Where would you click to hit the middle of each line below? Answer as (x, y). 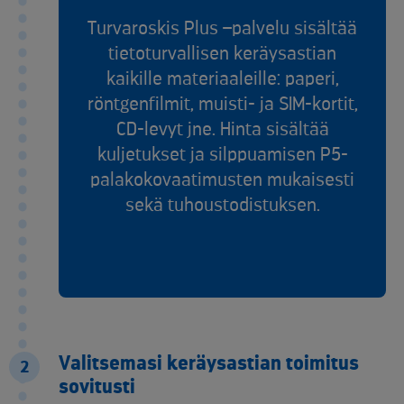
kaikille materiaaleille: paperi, (222, 79)
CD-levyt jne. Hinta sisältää (222, 130)
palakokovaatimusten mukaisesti (222, 180)
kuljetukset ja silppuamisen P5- (222, 155)
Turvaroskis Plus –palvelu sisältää (222, 29)
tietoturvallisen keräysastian (222, 54)
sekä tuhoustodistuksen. (222, 206)
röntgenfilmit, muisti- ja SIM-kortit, (222, 105)
